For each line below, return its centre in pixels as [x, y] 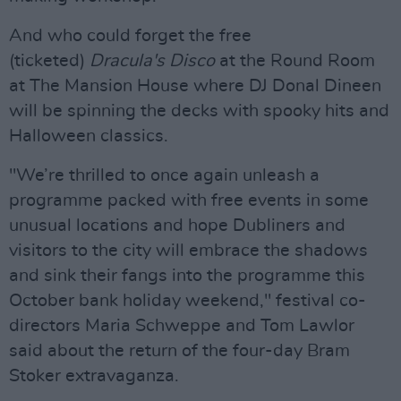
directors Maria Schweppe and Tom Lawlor [182, 326]
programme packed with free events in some [189, 200]
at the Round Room [297, 61]
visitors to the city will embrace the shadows [188, 251]
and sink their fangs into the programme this [187, 276]
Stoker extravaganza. [94, 376]
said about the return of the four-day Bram [179, 351]
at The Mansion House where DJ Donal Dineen [195, 86]
